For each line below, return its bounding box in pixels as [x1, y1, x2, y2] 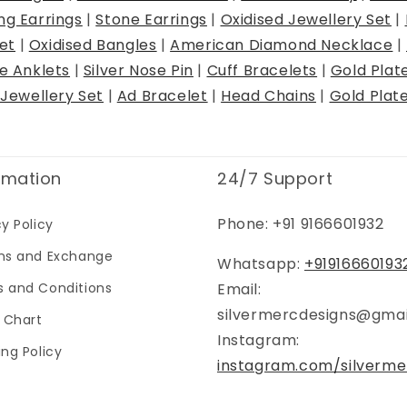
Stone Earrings [95, 8, 207, 30]
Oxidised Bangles [28, 34, 157, 55]
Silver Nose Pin [83, 59, 194, 81]
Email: [217, 279, 262, 300]
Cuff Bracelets [206, 59, 318, 81]
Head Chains [221, 84, 316, 106]
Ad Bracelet [116, 84, 208, 106]
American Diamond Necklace [170, 34, 393, 55]
